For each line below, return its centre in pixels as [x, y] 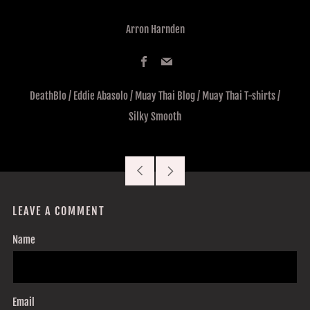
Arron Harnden [155, 30]
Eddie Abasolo [101, 96]
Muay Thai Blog [165, 96]
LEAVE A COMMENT [59, 211]
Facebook [168, 62]
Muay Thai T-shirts [239, 96]
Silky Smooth [155, 117]
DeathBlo [48, 96]
